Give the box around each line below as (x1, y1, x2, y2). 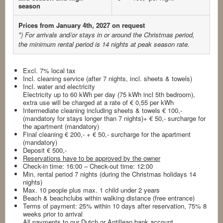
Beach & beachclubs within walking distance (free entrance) (23, 193, 195, 203)
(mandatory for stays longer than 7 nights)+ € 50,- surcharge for (23, 113, 206, 123)
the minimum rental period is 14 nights (18, 39, 130, 49)
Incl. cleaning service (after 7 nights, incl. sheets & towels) (23, 74, 192, 84)
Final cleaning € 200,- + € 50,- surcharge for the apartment (23, 129, 191, 139)
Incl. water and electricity (23, 82, 95, 92)
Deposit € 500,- (23, 145, 67, 155)
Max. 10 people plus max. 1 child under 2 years (23, 185, 160, 195)
